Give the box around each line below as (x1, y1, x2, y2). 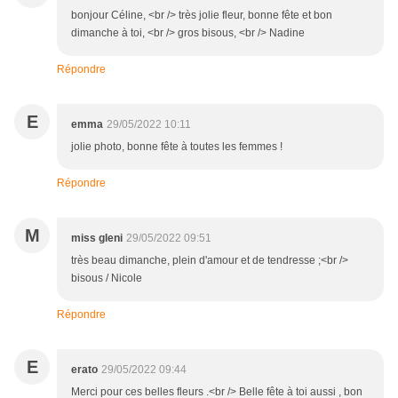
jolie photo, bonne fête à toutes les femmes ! (71, 140, 283, 154)
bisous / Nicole (71, 272, 142, 285)
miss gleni (71, 232, 123, 245)
